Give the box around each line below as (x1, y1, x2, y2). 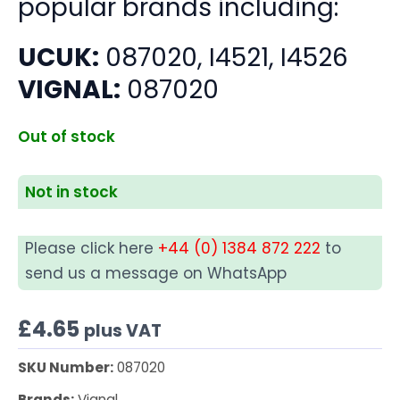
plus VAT (84, 318, 162, 343)
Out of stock (18, 125, 115, 147)
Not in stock (25, 181, 118, 204)
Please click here (25, 237, 158, 260)
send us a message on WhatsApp (25, 262, 287, 285)
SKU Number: (18, 358, 113, 378)
